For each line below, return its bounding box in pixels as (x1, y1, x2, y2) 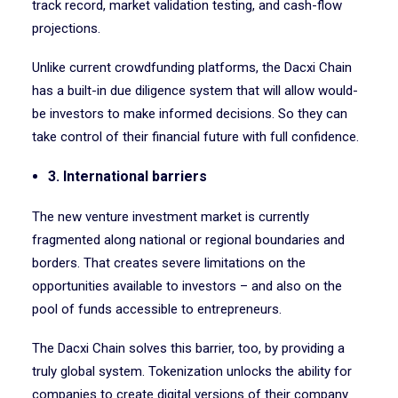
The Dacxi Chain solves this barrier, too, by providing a (32, 340, 345, 356)
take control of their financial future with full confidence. (32, 129, 362, 145)
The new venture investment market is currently (32, 209, 309, 225)
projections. (32, 20, 100, 36)
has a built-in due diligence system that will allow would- (32, 83, 358, 99)
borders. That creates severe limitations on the (32, 255, 306, 271)
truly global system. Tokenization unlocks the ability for (32, 363, 352, 379)
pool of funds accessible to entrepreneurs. (32, 301, 285, 317)
